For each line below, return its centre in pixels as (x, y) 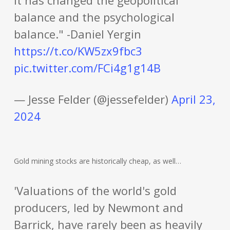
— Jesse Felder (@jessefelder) (92, 99)
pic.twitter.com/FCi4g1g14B (87, 68)
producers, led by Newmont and (98, 207)
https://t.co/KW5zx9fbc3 (78, 51)
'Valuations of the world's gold (95, 190)
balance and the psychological (94, 17)
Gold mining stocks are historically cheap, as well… (97, 161)
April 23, (193, 99)
